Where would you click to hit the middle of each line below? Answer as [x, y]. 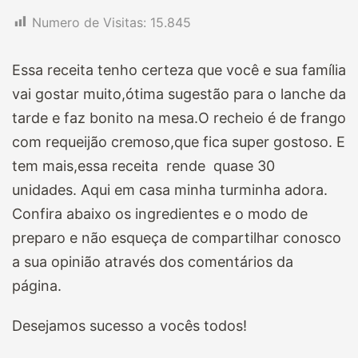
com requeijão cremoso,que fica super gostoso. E [179, 141]
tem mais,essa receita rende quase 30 [145, 165]
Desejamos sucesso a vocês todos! [129, 325]
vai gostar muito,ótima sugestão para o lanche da [179, 93]
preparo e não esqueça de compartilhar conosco [177, 237]
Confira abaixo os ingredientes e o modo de [160, 213]
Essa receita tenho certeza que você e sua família [179, 70]
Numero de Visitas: [89, 23]
